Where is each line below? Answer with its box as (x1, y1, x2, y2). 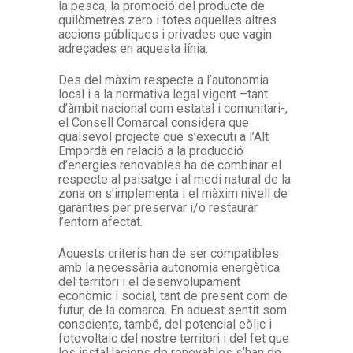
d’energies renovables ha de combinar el (58, 157, 281, 173)
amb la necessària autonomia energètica (58, 259, 280, 275)
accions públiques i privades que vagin (58, 26, 272, 42)
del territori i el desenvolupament (58, 273, 240, 289)
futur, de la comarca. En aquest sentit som (58, 302, 287, 318)
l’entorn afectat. (58, 214, 143, 229)
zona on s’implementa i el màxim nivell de (58, 185, 288, 201)
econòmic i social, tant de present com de (58, 288, 288, 303)
